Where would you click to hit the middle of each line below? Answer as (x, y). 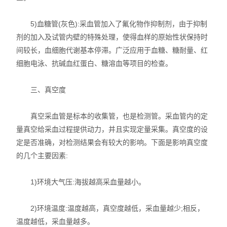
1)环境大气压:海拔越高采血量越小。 (81, 182)
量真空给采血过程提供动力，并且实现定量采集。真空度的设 (112, 129)
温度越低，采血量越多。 (55, 221)
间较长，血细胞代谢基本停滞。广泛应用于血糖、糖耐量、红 (112, 50)
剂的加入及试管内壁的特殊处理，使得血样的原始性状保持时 (112, 37)
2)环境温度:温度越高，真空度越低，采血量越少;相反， (110, 208)
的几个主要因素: (42, 156)
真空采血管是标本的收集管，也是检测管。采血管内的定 (112, 116)
